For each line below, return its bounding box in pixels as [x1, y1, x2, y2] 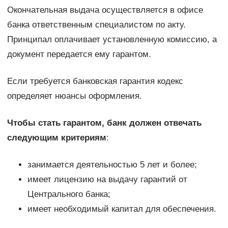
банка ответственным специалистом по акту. [7, 20, 186, 30]
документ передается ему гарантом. [7, 49, 151, 60]
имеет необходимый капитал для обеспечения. [27, 204, 216, 214]
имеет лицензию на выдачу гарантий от [27, 175, 187, 185]
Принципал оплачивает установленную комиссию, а [7, 35, 217, 45]
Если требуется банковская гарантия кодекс [7, 76, 183, 87]
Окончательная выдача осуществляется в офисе [7, 5, 203, 15]
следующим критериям [7, 133, 106, 143]
